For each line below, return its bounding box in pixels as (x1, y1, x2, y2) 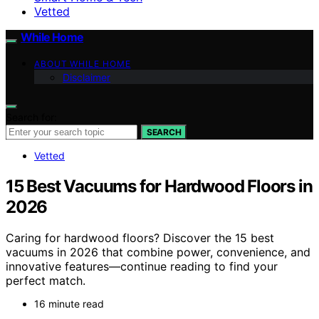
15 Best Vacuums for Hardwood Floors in (6, 175, 313, 197)
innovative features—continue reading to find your (6, 259, 278, 274)
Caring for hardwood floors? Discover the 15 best (6, 231, 274, 246)
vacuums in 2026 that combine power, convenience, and (6, 245, 310, 260)
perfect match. (6, 273, 85, 288)
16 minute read (34, 298, 104, 310)
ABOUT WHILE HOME (34, 58, 131, 69)
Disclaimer (63, 70, 110, 83)
